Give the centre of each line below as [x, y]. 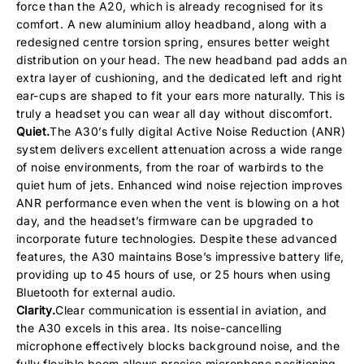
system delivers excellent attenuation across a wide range [180, 149]
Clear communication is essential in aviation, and [191, 310]
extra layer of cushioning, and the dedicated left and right [180, 78]
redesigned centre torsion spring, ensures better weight [173, 42]
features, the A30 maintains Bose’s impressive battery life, [180, 256]
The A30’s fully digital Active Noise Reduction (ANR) [198, 131]
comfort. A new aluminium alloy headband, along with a [172, 24]
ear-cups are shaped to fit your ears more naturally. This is [180, 95]
